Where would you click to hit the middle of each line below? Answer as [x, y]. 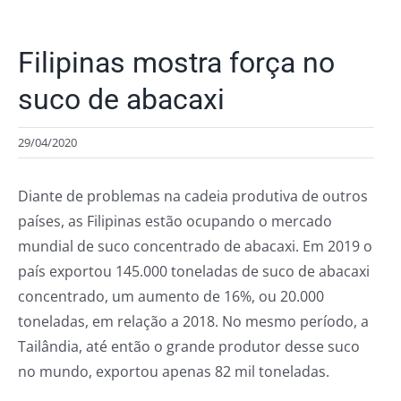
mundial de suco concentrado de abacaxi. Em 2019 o [195, 246]
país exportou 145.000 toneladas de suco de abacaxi [194, 271]
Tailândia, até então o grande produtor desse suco [189, 346]
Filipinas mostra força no [176, 63]
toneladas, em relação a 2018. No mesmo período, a [193, 321]
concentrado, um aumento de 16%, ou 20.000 [171, 296]
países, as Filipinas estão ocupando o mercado [175, 221]
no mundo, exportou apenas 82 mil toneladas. [174, 371]
